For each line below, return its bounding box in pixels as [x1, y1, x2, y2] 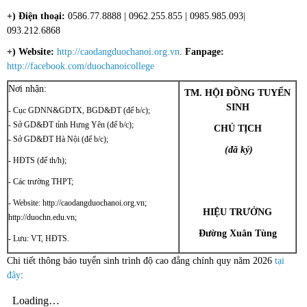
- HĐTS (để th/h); [8, 156, 66, 166]
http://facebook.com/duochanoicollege [7, 61, 154, 72]
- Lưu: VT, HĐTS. [8, 234, 69, 244]
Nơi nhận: [8, 84, 47, 95]
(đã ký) [222, 145, 253, 156]
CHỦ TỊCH [213, 123, 262, 134]
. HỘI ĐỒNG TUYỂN [199, 88, 291, 99]
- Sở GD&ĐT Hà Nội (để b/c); [8, 134, 108, 145]
